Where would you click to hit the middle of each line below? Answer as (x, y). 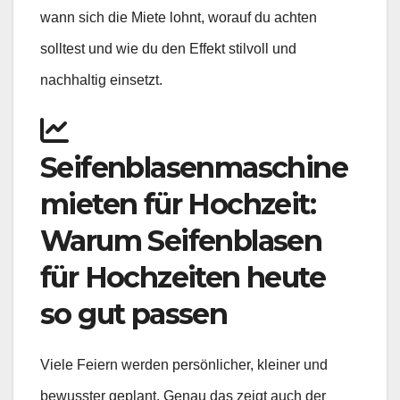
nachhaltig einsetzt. (101, 80)
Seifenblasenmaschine (194, 168)
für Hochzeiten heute (183, 278)
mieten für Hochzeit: (178, 204)
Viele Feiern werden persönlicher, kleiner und (184, 365)
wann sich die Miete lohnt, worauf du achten (179, 18)
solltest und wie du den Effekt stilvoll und (168, 49)
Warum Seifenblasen (181, 241)
